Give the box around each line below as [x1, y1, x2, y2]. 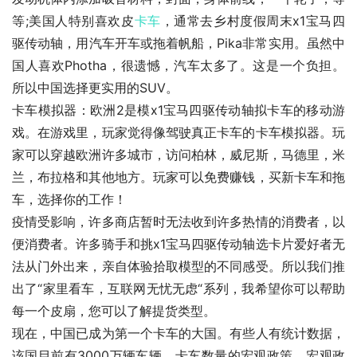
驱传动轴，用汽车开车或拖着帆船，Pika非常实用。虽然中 [12, 35, 345, 52]
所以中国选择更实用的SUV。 [12, 80, 178, 96]
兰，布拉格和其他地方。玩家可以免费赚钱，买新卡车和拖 [12, 169, 345, 186]
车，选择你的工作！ [12, 191, 127, 208]
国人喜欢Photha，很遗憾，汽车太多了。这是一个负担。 [12, 57, 345, 74]
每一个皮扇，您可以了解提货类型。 [12, 303, 216, 320]
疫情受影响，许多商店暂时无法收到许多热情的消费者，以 [12, 214, 345, 230]
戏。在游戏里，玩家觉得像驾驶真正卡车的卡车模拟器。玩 [12, 124, 345, 141]
